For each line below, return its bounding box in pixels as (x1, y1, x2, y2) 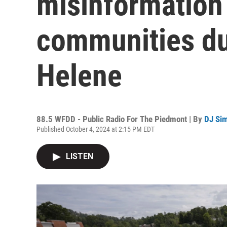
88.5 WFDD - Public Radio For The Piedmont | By (36, 114, 204, 124)
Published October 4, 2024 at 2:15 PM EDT (36, 125, 155, 133)
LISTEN (66, 152, 93, 161)
